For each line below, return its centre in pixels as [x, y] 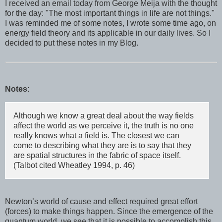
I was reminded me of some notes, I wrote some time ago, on [111, 23]
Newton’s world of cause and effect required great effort [101, 202]
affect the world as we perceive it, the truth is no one [104, 126]
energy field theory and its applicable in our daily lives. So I [108, 33]
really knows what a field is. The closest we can [97, 136]
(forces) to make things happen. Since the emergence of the [109, 212]
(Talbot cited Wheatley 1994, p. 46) [74, 166]
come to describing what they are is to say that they [103, 146]
